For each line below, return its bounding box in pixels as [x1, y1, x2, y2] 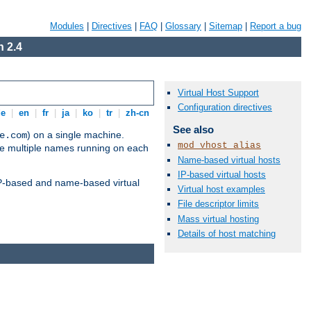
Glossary [165, 21, 201, 31]
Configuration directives [178, 102, 272, 113]
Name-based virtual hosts [178, 154, 280, 165]
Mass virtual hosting [178, 213, 259, 224]
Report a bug [250, 21, 301, 31]
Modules [50, 21, 84, 31]
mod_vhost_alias [178, 140, 261, 151]
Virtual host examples [178, 184, 265, 195]
